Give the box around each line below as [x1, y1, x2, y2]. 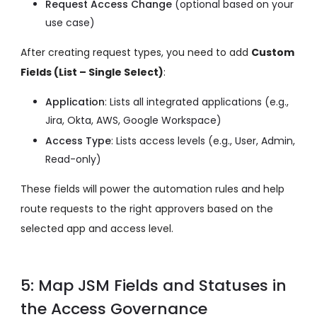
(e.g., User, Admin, [208, 134, 295, 149]
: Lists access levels [111, 134, 208, 149]
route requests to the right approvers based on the [21, 202, 273, 217]
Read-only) [45, 152, 101, 167]
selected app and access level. [21, 221, 173, 236]
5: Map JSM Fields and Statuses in [21, 275, 287, 297]
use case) [45, 16, 95, 30]
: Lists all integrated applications [105, 95, 265, 110]
